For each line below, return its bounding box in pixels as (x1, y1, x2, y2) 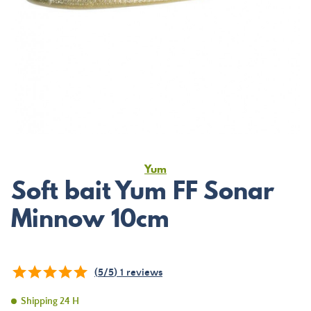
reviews (124, 267, 162, 278)
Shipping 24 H (21, 296, 79, 307)
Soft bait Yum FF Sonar (11, 173, 274, 208)
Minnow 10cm (11, 201, 169, 235)
